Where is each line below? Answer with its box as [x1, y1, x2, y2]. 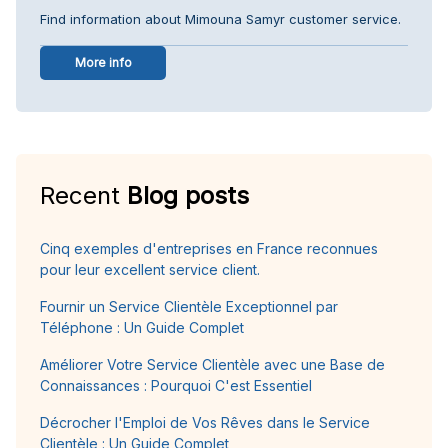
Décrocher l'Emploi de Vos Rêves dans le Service [40, 413, 370, 431]
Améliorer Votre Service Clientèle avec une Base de [40, 355, 385, 373]
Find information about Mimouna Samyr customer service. [40, 10, 401, 27]
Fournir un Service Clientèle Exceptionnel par [40, 297, 338, 315]
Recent [40, 180, 127, 210]
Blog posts [127, 180, 249, 210]
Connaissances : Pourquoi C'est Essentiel [40, 376, 312, 394]
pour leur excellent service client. [40, 260, 260, 278]
